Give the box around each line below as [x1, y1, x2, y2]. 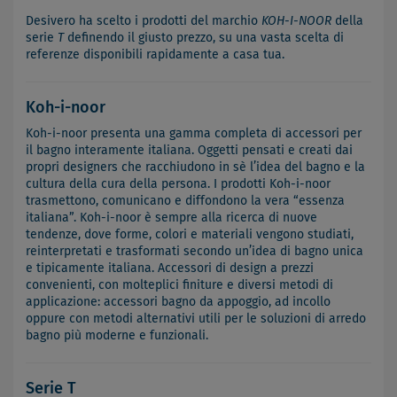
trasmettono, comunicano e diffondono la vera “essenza [26, 194, 345, 207]
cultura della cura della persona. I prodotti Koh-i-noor [26, 177, 331, 191]
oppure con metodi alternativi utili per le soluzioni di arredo [26, 312, 366, 325]
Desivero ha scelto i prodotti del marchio [26, 14, 261, 27]
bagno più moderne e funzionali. [26, 329, 208, 342]
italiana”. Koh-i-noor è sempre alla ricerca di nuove [26, 211, 317, 224]
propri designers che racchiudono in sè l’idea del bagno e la [26, 160, 365, 174]
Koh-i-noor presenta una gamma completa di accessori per [26, 127, 362, 140]
